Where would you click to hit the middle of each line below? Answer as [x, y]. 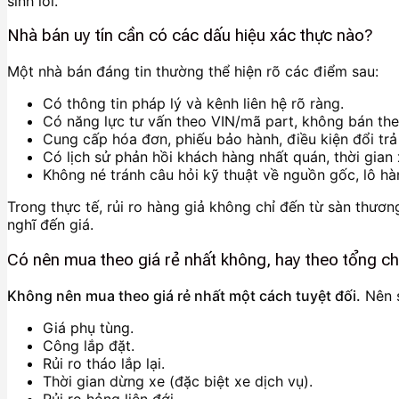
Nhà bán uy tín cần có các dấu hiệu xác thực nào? [190, 36]
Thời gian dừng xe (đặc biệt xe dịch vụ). [178, 381]
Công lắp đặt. [89, 345]
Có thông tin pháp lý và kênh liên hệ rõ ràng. [193, 104]
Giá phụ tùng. [88, 327]
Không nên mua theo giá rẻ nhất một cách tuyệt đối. [184, 295]
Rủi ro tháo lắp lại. [104, 363]
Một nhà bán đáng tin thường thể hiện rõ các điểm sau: [193, 72]
